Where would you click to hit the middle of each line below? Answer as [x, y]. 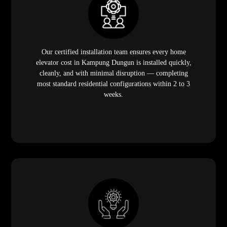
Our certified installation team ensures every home [113, 52]
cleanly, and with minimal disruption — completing [113, 73]
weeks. [113, 94]
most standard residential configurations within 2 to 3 [113, 84]
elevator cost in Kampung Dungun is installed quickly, [113, 62]
